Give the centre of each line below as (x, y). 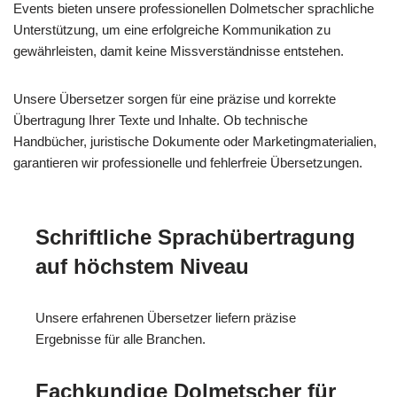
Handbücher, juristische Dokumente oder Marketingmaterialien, (195, 141)
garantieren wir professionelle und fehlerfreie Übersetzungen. (188, 162)
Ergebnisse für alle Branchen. (121, 339)
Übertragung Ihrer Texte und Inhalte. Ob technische (160, 120)
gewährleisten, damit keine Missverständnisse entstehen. (179, 51)
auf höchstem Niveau (142, 266)
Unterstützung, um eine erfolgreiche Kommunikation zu (172, 29)
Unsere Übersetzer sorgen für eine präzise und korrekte (175, 98)
